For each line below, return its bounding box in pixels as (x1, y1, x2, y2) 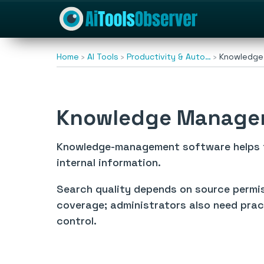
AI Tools (87, 51, 118, 62)
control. (57, 214, 97, 227)
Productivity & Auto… (127, 51, 211, 62)
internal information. (57, 156, 161, 169)
